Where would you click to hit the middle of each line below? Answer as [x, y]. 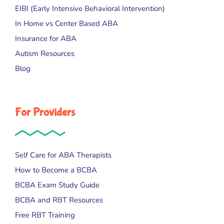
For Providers [45, 112]
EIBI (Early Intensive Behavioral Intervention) [90, 9]
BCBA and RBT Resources [59, 200]
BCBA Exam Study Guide [57, 185]
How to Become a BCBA [56, 170]
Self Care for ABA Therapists [63, 155]
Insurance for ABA [46, 39]
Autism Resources [45, 54]
